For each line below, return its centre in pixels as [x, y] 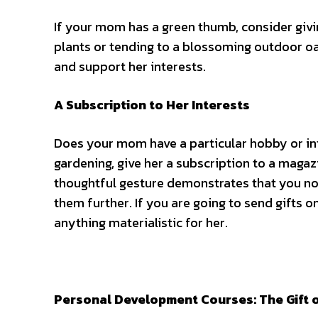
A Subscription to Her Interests [152, 105]
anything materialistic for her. [142, 223]
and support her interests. [130, 66]
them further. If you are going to [149, 203]
